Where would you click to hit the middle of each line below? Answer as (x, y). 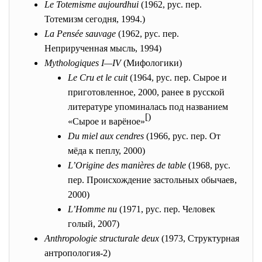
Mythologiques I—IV (83, 63)
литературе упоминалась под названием (148, 107)
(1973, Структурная (199, 238)
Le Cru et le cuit (98, 77)
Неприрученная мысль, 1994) (103, 48)
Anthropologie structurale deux (102, 238)
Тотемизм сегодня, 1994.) (95, 19)
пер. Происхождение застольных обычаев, (152, 180)
